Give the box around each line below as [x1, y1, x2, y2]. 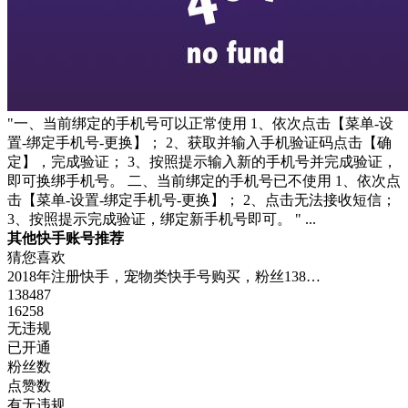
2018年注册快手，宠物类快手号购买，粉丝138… [6, 269, 321, 284]
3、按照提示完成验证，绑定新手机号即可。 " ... [6, 211, 316, 227]
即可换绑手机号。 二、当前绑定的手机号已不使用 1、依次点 [6, 173, 401, 189]
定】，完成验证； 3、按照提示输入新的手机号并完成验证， [6, 154, 397, 169]
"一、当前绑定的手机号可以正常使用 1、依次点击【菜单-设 [6, 116, 393, 131]
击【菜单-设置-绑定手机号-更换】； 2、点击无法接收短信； [6, 192, 396, 208]
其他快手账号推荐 [6, 230, 124, 246]
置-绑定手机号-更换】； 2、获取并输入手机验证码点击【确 [6, 135, 392, 150]
